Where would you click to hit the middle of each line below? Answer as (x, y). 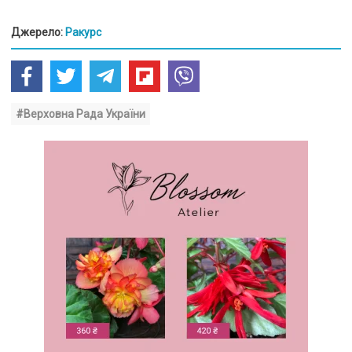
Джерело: (38, 32)
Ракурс (83, 32)
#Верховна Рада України (81, 114)
